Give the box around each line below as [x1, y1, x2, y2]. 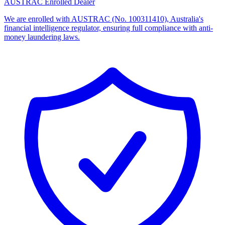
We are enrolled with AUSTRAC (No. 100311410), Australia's [4, 15, 203, 24]
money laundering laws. [4, 33, 80, 42]
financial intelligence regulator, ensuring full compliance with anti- [4, 24, 213, 33]
